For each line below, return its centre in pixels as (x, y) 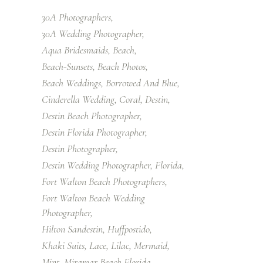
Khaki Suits (63, 245)
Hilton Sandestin (72, 229)
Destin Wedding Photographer (96, 165)
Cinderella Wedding (78, 99)
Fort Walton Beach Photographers (103, 181)
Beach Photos (122, 66)
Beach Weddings (71, 82)
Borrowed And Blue (141, 82)
